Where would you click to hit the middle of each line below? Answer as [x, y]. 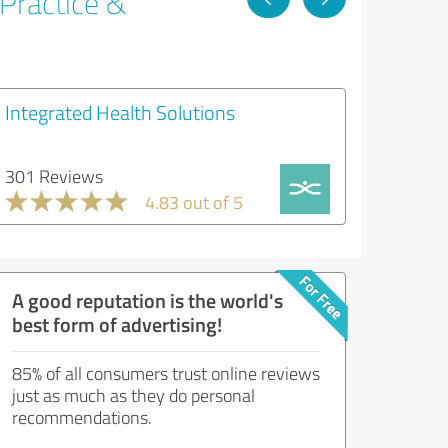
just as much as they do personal [133, 394]
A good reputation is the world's [147, 299]
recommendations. [82, 416]
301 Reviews [54, 175]
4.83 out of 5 [194, 201]
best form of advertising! [117, 323]
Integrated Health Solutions [120, 111]
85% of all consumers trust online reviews [166, 372]
